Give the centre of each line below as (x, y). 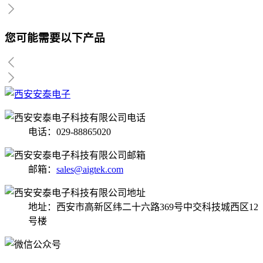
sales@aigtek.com (90, 169)
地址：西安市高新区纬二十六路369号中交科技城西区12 (143, 207)
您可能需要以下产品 (55, 38)
